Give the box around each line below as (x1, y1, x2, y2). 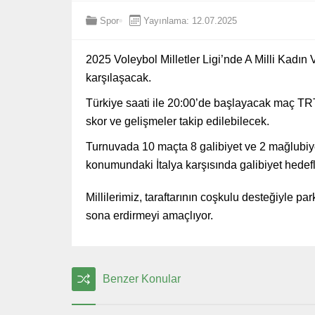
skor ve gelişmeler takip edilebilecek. (86, 115, 269, 128)
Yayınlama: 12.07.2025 (143, 15, 237, 26)
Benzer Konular (103, 273, 181, 285)
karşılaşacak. (86, 72, 151, 84)
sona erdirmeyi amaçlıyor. (86, 210, 213, 222)
